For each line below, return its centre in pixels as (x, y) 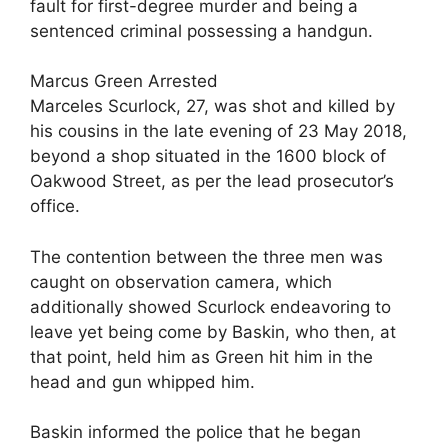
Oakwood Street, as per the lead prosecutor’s (212, 181)
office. (55, 206)
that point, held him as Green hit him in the (201, 356)
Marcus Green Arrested (124, 81)
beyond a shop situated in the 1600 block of (208, 156)
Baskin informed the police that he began (195, 432)
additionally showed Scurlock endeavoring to (210, 306)
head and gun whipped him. (142, 381)
